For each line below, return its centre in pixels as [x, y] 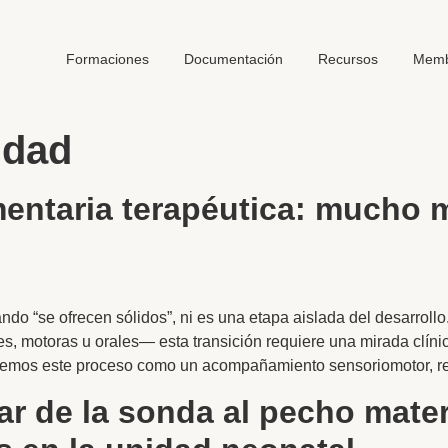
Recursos [347, 59]
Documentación [233, 59]
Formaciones [107, 59]
